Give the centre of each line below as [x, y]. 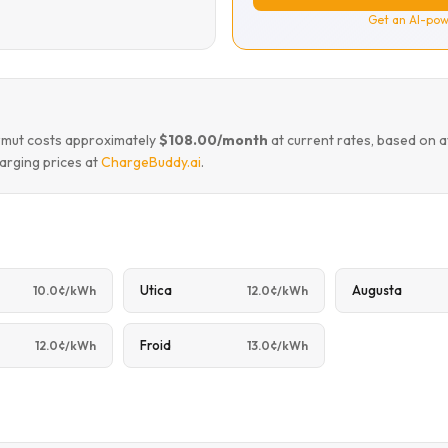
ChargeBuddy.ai [151, 162]
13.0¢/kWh [278, 345]
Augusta [377, 290]
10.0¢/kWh [64, 290]
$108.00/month [213, 140]
